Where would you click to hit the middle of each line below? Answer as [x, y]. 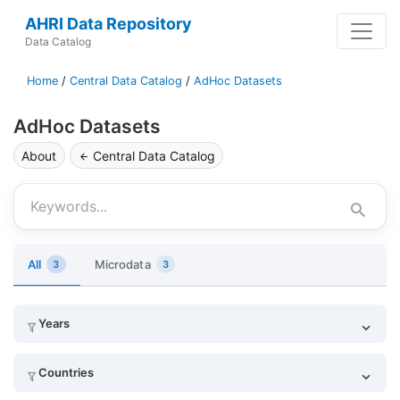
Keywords [54, 214]
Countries [66, 372]
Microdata [122, 264]
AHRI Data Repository [108, 24]
